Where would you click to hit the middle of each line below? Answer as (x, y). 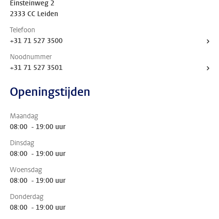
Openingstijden (50, 92)
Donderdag (27, 197)
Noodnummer (31, 57)
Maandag (24, 116)
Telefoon (22, 30)
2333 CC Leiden (34, 14)
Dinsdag (22, 143)
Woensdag (26, 170)
